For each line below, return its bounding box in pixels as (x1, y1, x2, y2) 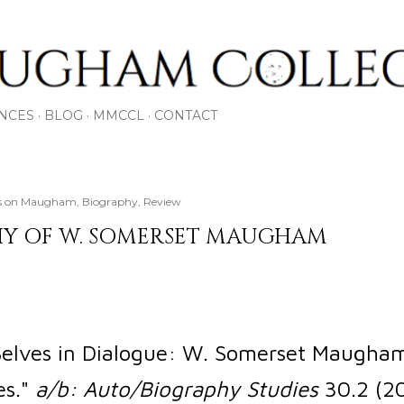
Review (143, 195, 181, 209)
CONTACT (154, 107, 217, 124)
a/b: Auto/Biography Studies (35, 376, 318, 402)
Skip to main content (115, 12, 289, 32)
